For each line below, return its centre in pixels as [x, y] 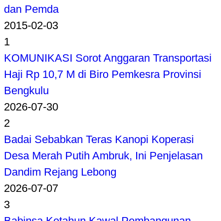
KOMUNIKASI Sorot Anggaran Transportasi [108, 58]
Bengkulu [26, 91]
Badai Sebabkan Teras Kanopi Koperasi [99, 140]
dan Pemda [31, 9]
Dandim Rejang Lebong [60, 172]
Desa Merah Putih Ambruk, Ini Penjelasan [103, 156]
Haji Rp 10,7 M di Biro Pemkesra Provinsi [103, 74]
